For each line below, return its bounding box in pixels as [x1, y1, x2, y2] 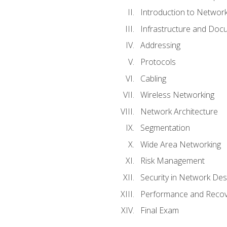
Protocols [140, 56, 176, 68]
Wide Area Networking [140, 138, 221, 150]
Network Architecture [140, 105, 218, 117]
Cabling [140, 72, 166, 84]
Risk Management [140, 155, 205, 167]
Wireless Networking [140, 89, 214, 101]
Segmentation [140, 122, 190, 134]
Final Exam [140, 205, 179, 216]
